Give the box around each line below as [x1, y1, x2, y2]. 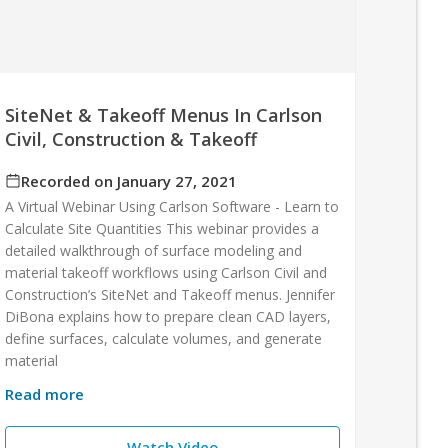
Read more [5, 383, 85, 404]
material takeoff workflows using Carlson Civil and [5, 262, 328, 282]
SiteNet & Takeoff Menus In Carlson [5, 102, 323, 127]
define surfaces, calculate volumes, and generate [5, 328, 323, 348]
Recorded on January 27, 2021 [21, 170, 238, 191]
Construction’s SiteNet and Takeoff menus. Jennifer [5, 284, 336, 304]
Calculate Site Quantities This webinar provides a [5, 218, 320, 238]
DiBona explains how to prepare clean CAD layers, [5, 306, 332, 326]
